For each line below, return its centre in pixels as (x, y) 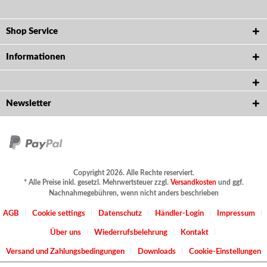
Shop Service (32, 31)
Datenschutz (120, 213)
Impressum (236, 213)
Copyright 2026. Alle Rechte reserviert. (133, 173)
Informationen (36, 57)
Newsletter (29, 103)
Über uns (65, 232)
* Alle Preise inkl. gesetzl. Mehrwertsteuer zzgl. (97, 182)
